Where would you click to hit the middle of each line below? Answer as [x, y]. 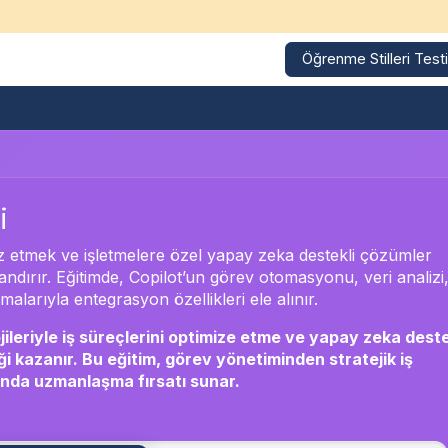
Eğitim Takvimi [225, 108]
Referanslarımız [375, 108]
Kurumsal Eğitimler [65, 108]
